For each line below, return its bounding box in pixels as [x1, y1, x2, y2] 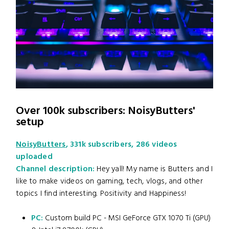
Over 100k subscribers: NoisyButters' [16, 102, 196, 120]
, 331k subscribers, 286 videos [65, 138, 177, 151]
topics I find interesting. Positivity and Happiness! [16, 187, 187, 200]
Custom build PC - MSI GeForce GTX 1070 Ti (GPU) [43, 212, 211, 224]
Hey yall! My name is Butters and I [95, 163, 213, 175]
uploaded [16, 150, 53, 163]
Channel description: [16, 163, 95, 175]
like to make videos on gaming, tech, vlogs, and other [16, 175, 203, 188]
